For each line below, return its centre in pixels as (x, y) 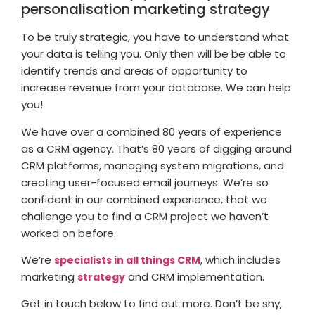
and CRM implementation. (195, 277)
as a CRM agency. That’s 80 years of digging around (156, 148)
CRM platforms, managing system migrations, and (153, 165)
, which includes (240, 260)
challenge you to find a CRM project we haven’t (145, 216)
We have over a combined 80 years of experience (152, 131)
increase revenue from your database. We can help (156, 88)
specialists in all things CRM (127, 260)
